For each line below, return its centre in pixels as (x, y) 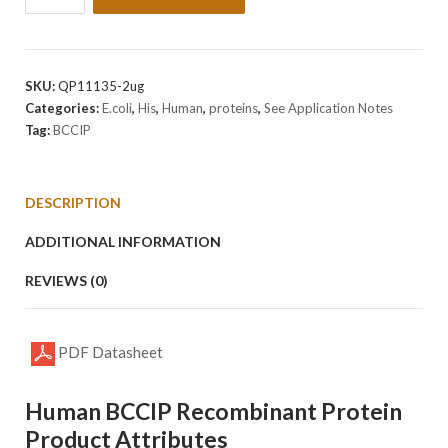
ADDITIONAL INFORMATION (123, 241)
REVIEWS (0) (66, 280)
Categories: (63, 108)
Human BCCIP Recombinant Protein (213, 411)
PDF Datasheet (109, 352)
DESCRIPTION (73, 202)
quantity (52, 77)
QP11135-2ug (101, 86)
